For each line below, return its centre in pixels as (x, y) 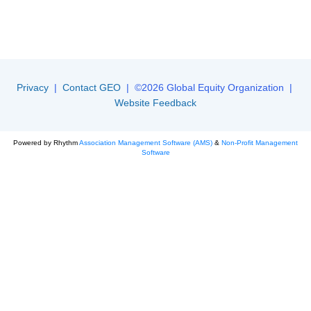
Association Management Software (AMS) (146, 143)
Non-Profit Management (260, 143)
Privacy (32, 88)
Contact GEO (91, 88)
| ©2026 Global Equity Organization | (208, 88)
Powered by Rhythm (46, 143)
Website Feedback (155, 103)
